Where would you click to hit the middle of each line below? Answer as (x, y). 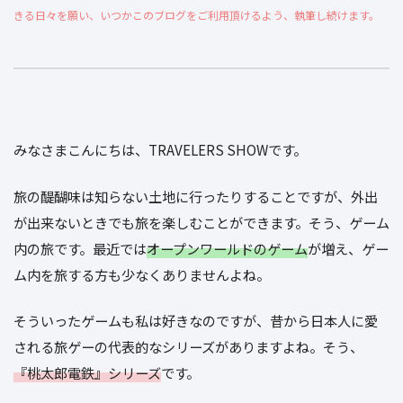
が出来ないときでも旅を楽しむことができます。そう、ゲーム (201, 222)
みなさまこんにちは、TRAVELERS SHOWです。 (160, 149)
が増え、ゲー (348, 248)
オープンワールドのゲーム (227, 248)
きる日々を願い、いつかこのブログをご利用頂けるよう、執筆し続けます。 (197, 14)
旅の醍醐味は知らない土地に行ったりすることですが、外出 (196, 196)
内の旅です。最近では (80, 248)
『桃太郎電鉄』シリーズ (87, 373)
